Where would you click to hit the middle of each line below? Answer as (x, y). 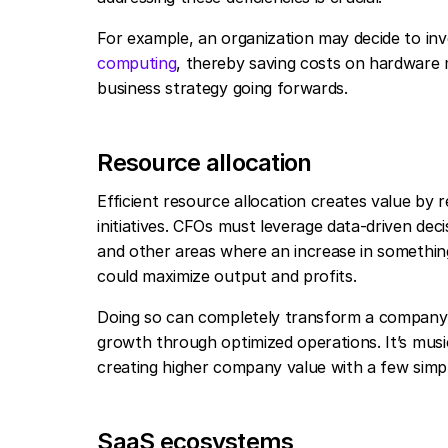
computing (137, 63)
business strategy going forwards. (225, 88)
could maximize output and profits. (229, 276)
